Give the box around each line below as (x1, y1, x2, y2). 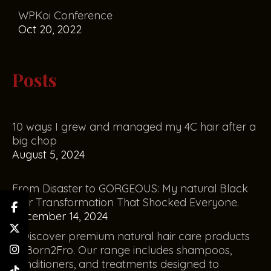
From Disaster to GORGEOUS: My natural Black (12, 181, 248, 195)
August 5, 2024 (12, 148, 85, 162)
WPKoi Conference (18, 8, 113, 22)
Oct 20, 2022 (18, 22, 82, 36)
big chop (12, 134, 57, 148)
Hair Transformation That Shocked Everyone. (12, 195, 239, 209)
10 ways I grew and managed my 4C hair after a (12, 120, 256, 134)
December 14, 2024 (12, 209, 108, 223)
